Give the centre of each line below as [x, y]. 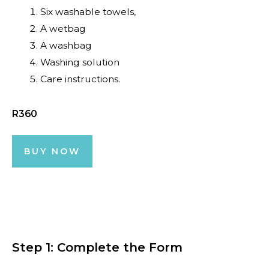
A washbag [66, 46]
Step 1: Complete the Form [97, 247]
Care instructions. [80, 79]
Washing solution [80, 62]
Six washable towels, [88, 12]
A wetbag [63, 29]
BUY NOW [52, 151]
